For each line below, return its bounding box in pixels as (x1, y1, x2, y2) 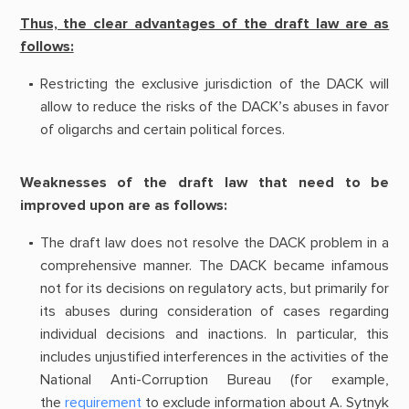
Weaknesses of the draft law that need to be (19, 173, 390, 192)
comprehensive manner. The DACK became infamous (39, 257, 390, 276)
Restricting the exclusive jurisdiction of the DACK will (39, 75, 390, 94)
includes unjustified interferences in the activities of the (39, 348, 390, 367)
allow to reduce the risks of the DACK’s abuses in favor (39, 98, 390, 117)
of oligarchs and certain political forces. (39, 121, 285, 140)
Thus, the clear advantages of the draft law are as (19, 15, 390, 34)
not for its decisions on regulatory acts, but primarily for (39, 279, 390, 299)
